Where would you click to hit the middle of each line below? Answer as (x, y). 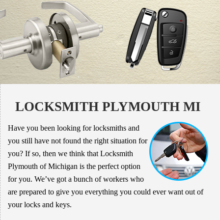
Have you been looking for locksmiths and (73, 128)
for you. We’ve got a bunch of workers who (76, 179)
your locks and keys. (40, 205)
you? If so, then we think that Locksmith (70, 154)
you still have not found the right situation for (77, 141)
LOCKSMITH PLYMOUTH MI (108, 107)
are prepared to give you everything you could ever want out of (105, 192)
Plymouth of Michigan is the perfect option (74, 166)
